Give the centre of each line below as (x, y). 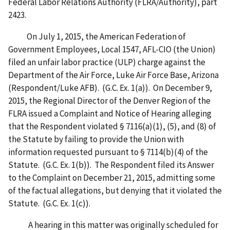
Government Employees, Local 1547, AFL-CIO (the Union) (112, 50)
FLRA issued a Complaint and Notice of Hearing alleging (110, 114)
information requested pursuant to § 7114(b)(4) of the (108, 152)
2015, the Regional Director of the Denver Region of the (109, 101)
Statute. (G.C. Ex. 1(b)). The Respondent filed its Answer (111, 165)
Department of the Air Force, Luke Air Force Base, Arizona (113, 75)
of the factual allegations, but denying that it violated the (115, 191)
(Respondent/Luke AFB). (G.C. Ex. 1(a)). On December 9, (110, 88)
